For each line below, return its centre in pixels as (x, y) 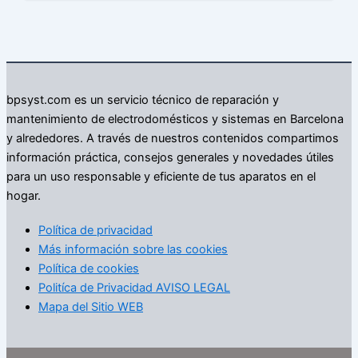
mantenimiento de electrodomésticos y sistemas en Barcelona (175, 119)
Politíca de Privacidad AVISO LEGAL (134, 287)
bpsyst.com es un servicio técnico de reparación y (143, 100)
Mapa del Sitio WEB (91, 306)
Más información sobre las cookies (133, 249)
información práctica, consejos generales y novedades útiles (170, 158)
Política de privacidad (95, 230)
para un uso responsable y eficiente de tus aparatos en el (161, 177)
